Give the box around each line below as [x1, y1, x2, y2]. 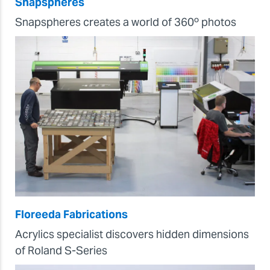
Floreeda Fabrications [15, 207, 128, 221]
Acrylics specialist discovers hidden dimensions [15, 227, 249, 241]
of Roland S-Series [15, 243, 107, 257]
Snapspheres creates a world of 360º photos [15, 15, 236, 29]
